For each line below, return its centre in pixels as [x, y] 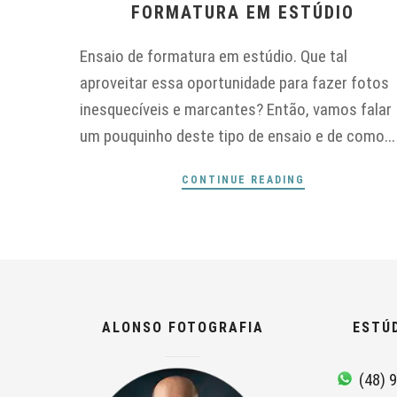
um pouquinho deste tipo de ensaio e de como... [237, 136]
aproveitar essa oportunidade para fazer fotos [234, 83]
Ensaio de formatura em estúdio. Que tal [214, 57]
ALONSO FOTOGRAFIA [183, 328]
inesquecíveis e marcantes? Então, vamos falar [236, 110]
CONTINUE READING [243, 180]
